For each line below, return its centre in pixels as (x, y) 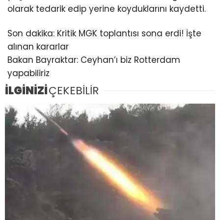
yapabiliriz (28, 73)
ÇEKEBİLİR (74, 90)
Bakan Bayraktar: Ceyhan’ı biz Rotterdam (94, 60)
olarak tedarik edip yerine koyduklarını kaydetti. (107, 9)
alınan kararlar (38, 46)
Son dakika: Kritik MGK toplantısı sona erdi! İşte (104, 33)
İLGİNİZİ (26, 90)
